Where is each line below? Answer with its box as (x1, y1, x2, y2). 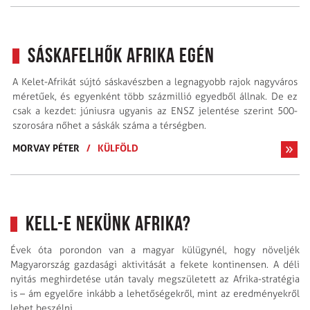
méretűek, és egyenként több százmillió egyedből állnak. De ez (12, 91, 298, 103)
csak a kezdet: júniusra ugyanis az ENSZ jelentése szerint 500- (12, 105, 298, 118)
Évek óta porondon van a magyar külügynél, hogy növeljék (10, 244, 300, 257)
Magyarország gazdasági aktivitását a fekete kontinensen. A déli (10, 259, 300, 271)
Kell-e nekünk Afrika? (26, 215, 191, 237)
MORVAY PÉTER (12, 142, 80, 154)
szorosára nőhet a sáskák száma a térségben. (12, 120, 206, 132)
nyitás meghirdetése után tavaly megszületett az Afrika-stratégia (10, 273, 300, 286)
